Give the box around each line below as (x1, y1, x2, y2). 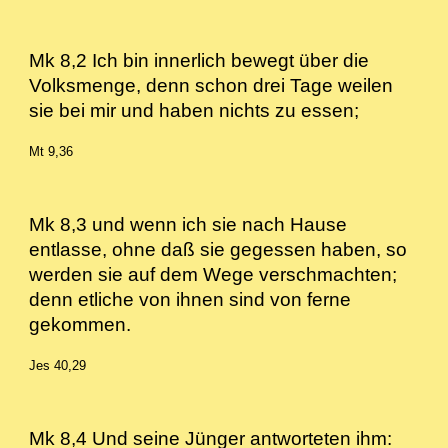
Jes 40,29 (29, 358, 87, 373)
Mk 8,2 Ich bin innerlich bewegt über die (29, 50, 370, 71)
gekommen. (29, 314, 157, 335)
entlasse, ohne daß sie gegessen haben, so (29, 239, 408, 260)
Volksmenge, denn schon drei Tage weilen (29, 75, 394, 96)
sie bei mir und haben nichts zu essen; (29, 100, 375, 121)
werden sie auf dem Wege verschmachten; (29, 264, 398, 285)
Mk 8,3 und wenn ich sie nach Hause (29, 214, 348, 235)
